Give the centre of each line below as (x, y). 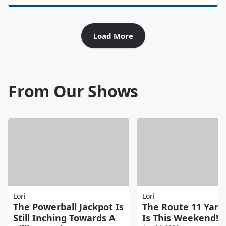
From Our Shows (73, 91)
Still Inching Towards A (64, 218)
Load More (113, 36)
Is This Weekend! (180, 218)
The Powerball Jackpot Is (68, 207)
